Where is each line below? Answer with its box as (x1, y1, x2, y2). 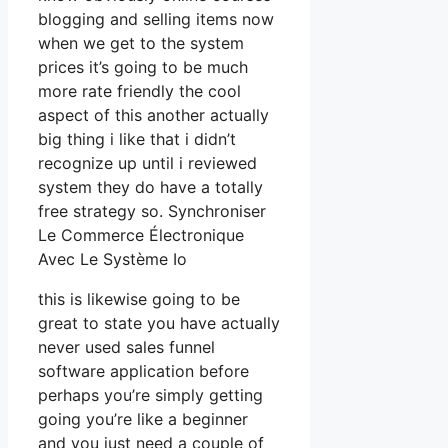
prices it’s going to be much (38, 56, 248, 77)
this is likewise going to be (38, 288, 240, 309)
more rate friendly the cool (38, 80, 241, 101)
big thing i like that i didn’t (38, 128, 236, 149)
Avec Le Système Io (38, 248, 187, 269)
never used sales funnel (38, 336, 215, 357)
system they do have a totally (38, 176, 263, 197)
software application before (38, 360, 249, 381)
